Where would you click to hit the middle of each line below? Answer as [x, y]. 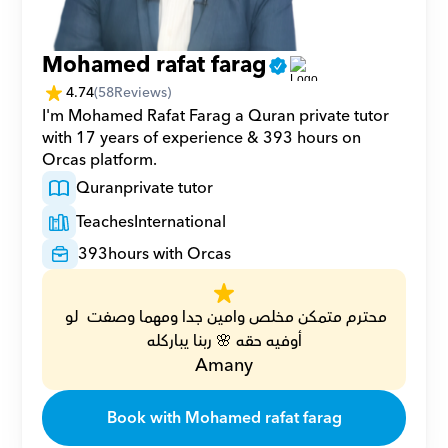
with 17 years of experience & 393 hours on [202, 138]
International [180, 222]
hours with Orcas [170, 254]
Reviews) [143, 92]
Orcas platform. [100, 160]
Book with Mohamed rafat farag [224, 418]
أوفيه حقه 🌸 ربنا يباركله [224, 341]
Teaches [105, 222]
